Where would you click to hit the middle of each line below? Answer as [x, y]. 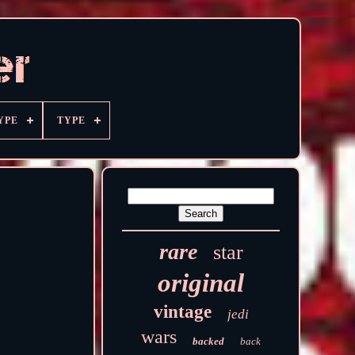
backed [209, 341]
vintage [182, 312]
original [201, 283]
